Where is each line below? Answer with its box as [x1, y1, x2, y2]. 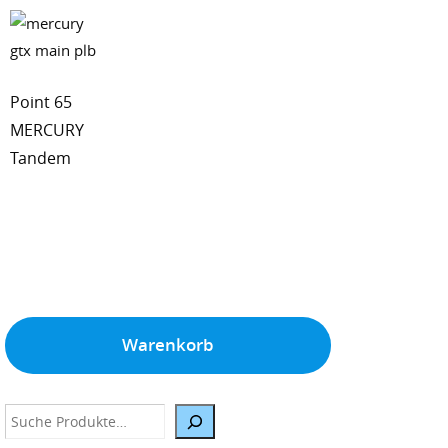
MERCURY [10, 118, 84, 141]
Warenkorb [122, 332, 215, 356]
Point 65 [10, 90, 72, 113]
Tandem [10, 146, 71, 169]
